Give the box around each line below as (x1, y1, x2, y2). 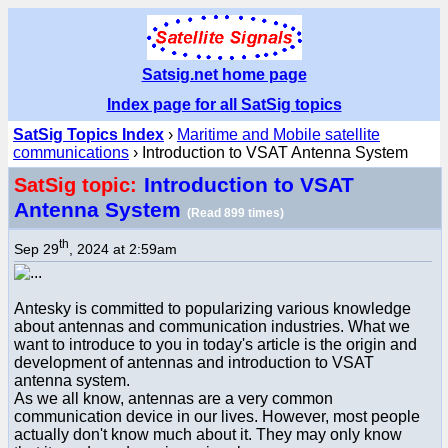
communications (13, 144, 129, 161)
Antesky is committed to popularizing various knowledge (14, 299, 411, 317)
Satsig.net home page (141, 66, 307, 83)
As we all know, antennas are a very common (14, 389, 333, 407)
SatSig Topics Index (13, 126, 164, 143)
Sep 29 (14, 240, 59, 257)
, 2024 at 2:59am (69, 240, 177, 257)
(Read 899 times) (187, 206, 284, 220)
